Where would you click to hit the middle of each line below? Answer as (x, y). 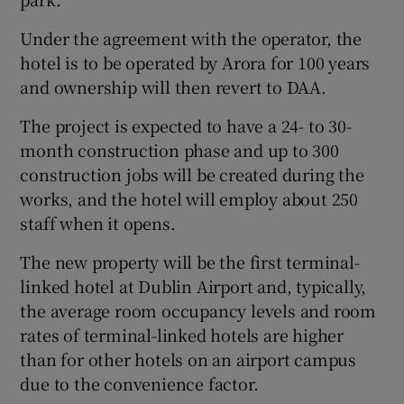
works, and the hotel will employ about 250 (189, 199)
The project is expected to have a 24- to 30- (186, 126)
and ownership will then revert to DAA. (173, 87)
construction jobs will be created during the (192, 174)
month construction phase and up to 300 (179, 150)
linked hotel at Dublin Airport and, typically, (193, 286)
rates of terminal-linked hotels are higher (182, 335)
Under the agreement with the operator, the (191, 38)
